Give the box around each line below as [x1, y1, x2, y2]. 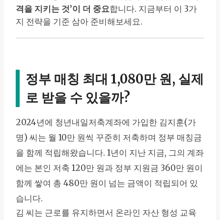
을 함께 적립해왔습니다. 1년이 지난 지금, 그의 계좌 [16, 147, 204, 159]
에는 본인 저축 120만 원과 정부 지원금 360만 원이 [16, 163, 203, 174]
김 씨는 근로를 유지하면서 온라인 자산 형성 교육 [16, 207, 196, 219]
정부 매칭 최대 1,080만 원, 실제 [26, 71, 204, 87]
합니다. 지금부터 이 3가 [110, 3, 197, 15]
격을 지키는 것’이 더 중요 [16, 3, 110, 15]
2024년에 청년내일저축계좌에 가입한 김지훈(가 [16, 117, 196, 128]
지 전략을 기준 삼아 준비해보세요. [16, 16, 142, 27]
